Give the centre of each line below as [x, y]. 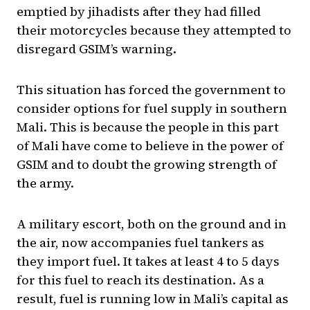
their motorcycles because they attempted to [154, 30]
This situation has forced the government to [151, 90]
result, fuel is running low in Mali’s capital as [153, 299]
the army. [45, 183]
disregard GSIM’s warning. [97, 49]
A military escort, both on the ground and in [152, 224]
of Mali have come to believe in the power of [150, 146]
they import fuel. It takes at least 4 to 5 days [148, 262]
